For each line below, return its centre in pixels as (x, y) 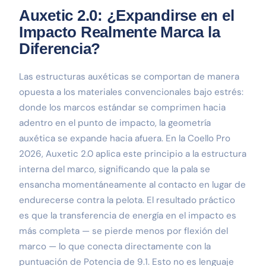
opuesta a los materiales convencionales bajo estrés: (131, 92)
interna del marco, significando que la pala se (115, 169)
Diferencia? (60, 48)
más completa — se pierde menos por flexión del (123, 231)
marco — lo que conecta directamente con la (115, 246)
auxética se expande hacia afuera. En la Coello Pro (125, 138)
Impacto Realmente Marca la (120, 32)
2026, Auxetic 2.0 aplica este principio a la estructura (133, 153)
